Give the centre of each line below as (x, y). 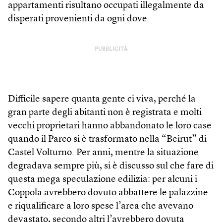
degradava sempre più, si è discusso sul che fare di (111, 166)
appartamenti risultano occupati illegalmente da (106, 6)
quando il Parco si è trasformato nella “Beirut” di (107, 140)
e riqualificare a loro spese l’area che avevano (101, 207)
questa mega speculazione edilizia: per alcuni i (103, 180)
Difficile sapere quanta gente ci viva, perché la (102, 100)
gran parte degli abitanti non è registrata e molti (105, 113)
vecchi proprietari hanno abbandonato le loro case (110, 126)
